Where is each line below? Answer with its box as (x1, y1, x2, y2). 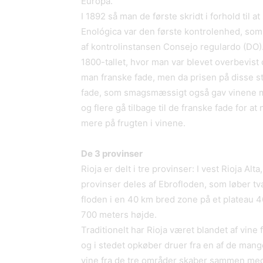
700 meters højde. (81, 209, 157, 221)
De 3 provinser (81, 148, 143, 160)
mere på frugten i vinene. (81, 117, 186, 129)
